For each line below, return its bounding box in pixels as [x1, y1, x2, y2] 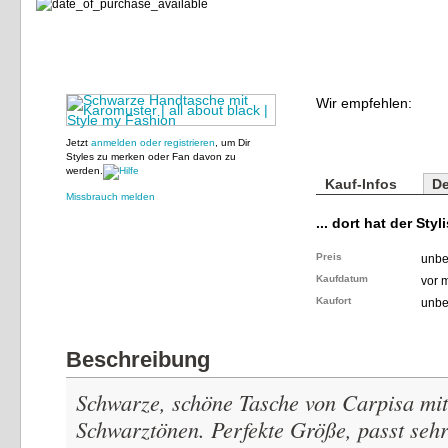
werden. [66, 165, 103, 176]
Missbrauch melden [66, 191, 155, 202]
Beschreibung [66, 347, 210, 372]
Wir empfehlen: [316, 95, 412, 111]
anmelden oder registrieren [91, 137, 215, 148]
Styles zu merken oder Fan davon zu [66, 151, 236, 162]
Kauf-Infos [325, 176, 397, 192]
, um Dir [215, 137, 250, 148]
